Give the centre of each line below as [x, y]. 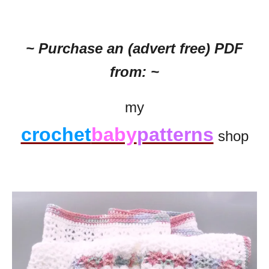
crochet [56, 135]
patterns [175, 135]
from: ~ [134, 72]
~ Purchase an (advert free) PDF [134, 49]
